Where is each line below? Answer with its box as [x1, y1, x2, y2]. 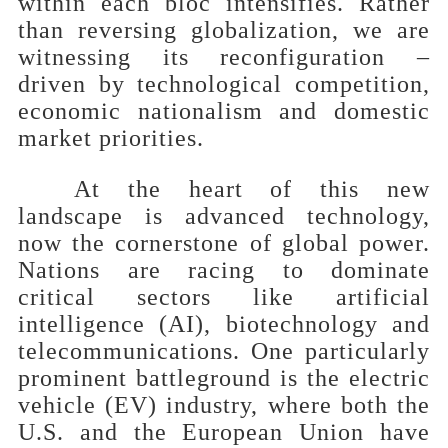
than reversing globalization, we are [18, 16, 430, 43]
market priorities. [18, 124, 204, 151]
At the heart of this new [74, 175, 430, 202]
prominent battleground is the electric [18, 364, 430, 391]
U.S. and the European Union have [18, 418, 430, 445]
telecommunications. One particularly [18, 337, 430, 364]
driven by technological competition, [18, 70, 430, 97]
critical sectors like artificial [18, 283, 430, 310]
